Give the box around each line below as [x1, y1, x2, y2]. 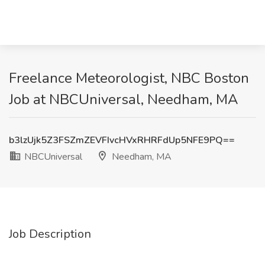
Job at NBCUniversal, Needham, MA [9, 90, 238, 109]
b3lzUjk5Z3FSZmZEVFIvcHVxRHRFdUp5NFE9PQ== [9, 134, 235, 147]
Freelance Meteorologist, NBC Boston [9, 69, 249, 88]
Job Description [9, 226, 91, 242]
